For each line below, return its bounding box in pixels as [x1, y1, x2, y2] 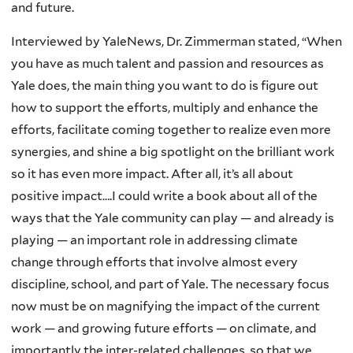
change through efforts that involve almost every [11, 255, 298, 270]
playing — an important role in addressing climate [11, 232, 298, 248]
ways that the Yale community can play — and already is [11, 210, 334, 226]
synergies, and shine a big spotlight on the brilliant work [11, 144, 335, 160]
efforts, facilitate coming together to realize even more [11, 122, 331, 138]
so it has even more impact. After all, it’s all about [11, 166, 293, 182]
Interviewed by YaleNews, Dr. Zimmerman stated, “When [11, 34, 342, 50]
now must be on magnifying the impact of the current [11, 299, 320, 314]
